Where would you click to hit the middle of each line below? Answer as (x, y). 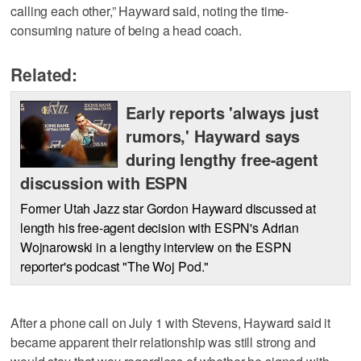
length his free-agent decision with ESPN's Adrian (159, 227)
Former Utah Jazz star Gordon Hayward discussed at (168, 208)
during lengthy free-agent (222, 159)
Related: (44, 74)
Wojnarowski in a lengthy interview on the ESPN (156, 247)
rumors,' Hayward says (213, 135)
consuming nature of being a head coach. (126, 30)
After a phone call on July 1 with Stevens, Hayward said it (171, 323)
